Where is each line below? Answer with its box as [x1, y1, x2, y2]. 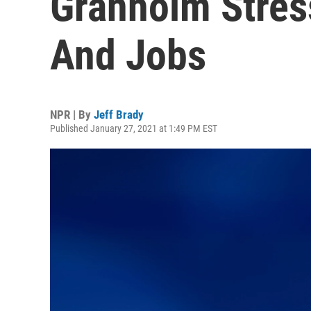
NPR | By [50, 108, 94, 121]
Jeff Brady [94, 108, 144, 121]
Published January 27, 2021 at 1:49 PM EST [50, 123, 217, 134]
